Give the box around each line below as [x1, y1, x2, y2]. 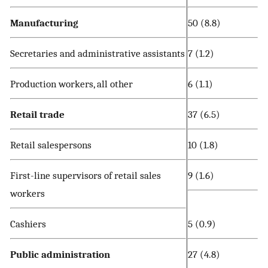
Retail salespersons [10, 139, 92, 151]
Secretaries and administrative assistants [10, 47, 185, 60]
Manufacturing [10, 17, 78, 29]
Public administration [10, 248, 110, 261]
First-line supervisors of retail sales [10, 169, 161, 182]
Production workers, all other [10, 78, 133, 90]
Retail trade [10, 108, 65, 121]
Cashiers [10, 218, 46, 230]
